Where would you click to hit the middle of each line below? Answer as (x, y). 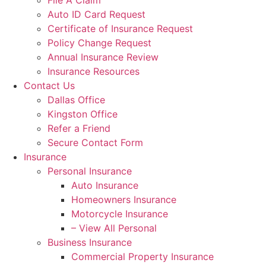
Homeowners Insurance (124, 200)
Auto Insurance (105, 186)
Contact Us (49, 86)
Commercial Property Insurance (142, 257)
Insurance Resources (94, 72)
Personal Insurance (90, 171)
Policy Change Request (99, 43)
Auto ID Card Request (96, 15)
